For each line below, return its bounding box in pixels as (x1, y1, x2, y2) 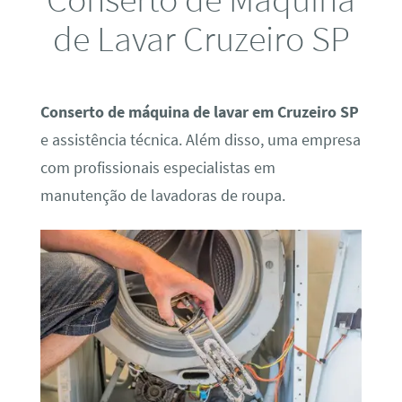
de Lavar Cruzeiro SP (52, 14, 350, 61)
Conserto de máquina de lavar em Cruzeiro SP (39, 101, 359, 122)
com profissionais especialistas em (39, 157, 275, 178)
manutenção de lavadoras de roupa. (39, 185, 285, 205)
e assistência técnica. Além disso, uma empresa (39, 129, 361, 150)
